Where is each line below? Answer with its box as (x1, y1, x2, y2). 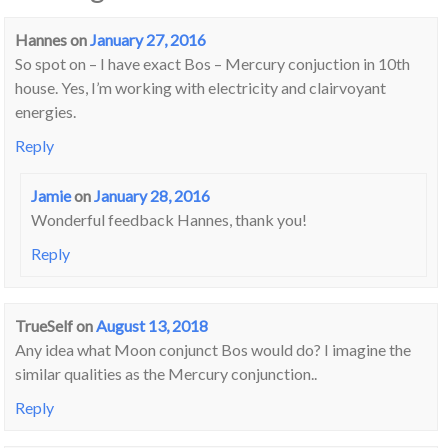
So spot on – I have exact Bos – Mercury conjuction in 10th (15, 53, 411, 73)
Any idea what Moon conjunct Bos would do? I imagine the (15, 339, 412, 359)
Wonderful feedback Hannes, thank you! (30, 209, 307, 229)
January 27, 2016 (90, 29, 207, 49)
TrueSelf (15, 315, 74, 335)
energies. (15, 101, 77, 121)
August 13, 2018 (96, 315, 209, 335)
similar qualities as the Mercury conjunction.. (15, 363, 318, 383)
